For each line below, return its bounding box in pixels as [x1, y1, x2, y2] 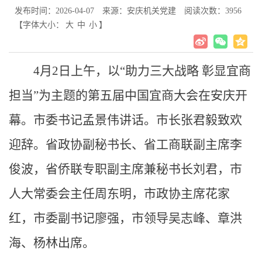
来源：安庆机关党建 [102, 6, 176, 15]
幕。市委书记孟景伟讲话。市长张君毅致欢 [9, 113, 242, 127]
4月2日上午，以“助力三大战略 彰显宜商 [33, 64, 251, 78]
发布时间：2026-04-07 [15, 6, 94, 15]
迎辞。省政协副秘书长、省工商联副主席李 [9, 137, 242, 151]
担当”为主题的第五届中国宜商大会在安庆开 [9, 88, 247, 102]
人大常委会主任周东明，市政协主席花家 [9, 187, 230, 201]
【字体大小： [15, 20, 64, 29]
